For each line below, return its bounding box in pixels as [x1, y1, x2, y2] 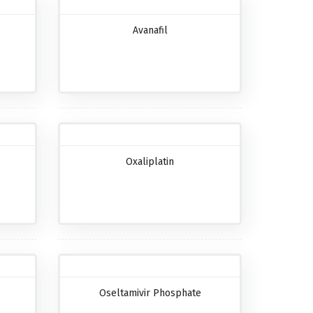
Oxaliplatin [126, 156, 175, 168]
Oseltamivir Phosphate [99, 287, 201, 300]
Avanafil [132, 24, 168, 37]
